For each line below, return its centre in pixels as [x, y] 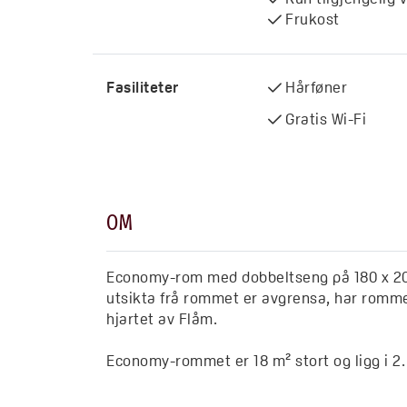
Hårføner [317, 88]
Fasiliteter [143, 88]
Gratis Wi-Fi [326, 119]
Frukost [313, 20]
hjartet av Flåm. [162, 318]
